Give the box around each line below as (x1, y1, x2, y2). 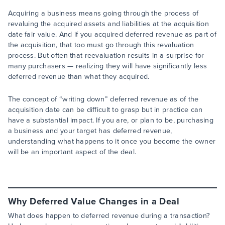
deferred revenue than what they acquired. (8, 71, 150, 82)
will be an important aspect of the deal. (8, 147, 137, 157)
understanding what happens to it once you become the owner (8, 136, 216, 147)
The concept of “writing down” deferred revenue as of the (8, 94, 199, 104)
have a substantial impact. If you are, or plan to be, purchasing (8, 115, 214, 126)
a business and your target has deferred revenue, (8, 126, 172, 136)
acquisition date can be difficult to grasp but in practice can (8, 104, 203, 115)
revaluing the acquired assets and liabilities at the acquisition (8, 19, 209, 29)
